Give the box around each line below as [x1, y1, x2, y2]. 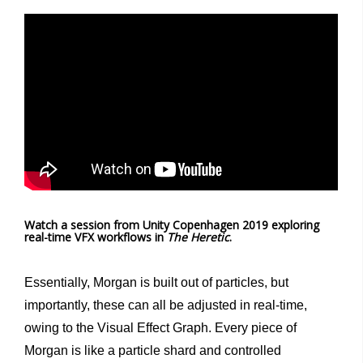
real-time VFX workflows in [24, 228, 167, 245]
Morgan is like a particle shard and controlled [24, 343, 281, 357]
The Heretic [167, 228, 229, 245]
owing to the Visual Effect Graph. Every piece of [24, 320, 297, 335]
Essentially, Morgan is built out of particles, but [24, 275, 288, 289]
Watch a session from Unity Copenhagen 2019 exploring [24, 216, 319, 233]
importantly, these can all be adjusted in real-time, [24, 297, 307, 312]
